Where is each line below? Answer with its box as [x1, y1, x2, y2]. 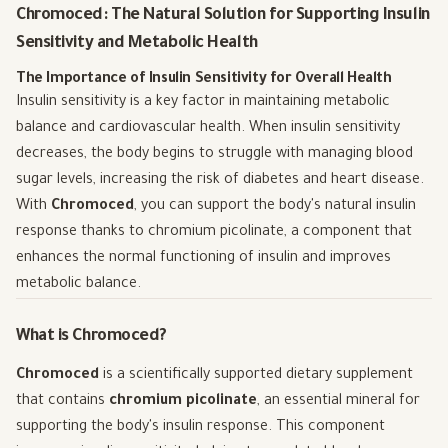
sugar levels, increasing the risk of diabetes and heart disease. [16, 172, 424, 189]
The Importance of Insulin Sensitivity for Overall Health [16, 71, 392, 88]
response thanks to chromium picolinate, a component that [16, 224, 412, 241]
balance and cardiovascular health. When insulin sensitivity [16, 120, 400, 137]
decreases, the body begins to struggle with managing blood [16, 146, 413, 163]
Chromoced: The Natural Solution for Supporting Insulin [16, 6, 430, 25]
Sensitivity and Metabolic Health [16, 34, 258, 53]
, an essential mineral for [257, 393, 420, 410]
